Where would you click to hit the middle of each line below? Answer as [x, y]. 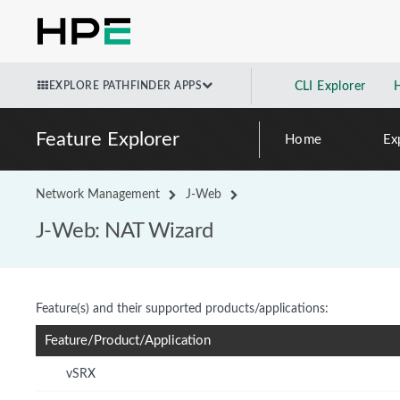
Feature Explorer [108, 139]
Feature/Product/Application [128, 341]
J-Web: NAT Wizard [125, 231]
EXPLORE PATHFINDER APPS [125, 85]
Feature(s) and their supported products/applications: [182, 309]
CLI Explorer [330, 86]
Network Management [98, 195]
